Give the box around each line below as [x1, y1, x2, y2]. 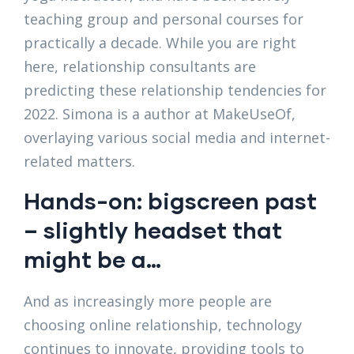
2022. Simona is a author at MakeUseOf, [24, 104, 296, 124]
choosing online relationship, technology [24, 315, 302, 335]
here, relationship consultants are [24, 57, 256, 77]
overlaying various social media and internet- [24, 128, 330, 148]
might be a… [24, 245, 161, 273]
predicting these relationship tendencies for [24, 81, 326, 100]
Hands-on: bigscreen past [24, 186, 317, 215]
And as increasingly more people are [24, 292, 272, 311]
